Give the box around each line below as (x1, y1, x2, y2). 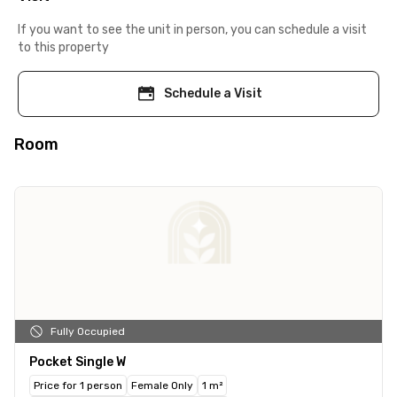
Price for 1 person (34, 378, 122, 392)
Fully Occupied (51, 324, 125, 338)
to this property (18, 39, 109, 55)
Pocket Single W (29, 354, 126, 370)
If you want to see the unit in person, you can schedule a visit (18, 21, 367, 37)
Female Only (131, 378, 193, 392)
